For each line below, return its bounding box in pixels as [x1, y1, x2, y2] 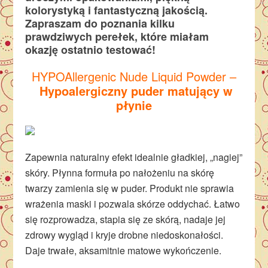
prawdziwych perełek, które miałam [25, 29, 209, 44]
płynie [116, 96, 152, 114]
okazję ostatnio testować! [25, 42, 156, 57]
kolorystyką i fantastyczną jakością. [25, 2, 208, 18]
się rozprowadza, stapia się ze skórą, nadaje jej [25, 212, 226, 226]
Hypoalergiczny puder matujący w [39, 82, 233, 99]
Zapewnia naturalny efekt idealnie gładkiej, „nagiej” [25, 150, 243, 164]
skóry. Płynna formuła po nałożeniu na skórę [25, 166, 215, 179]
